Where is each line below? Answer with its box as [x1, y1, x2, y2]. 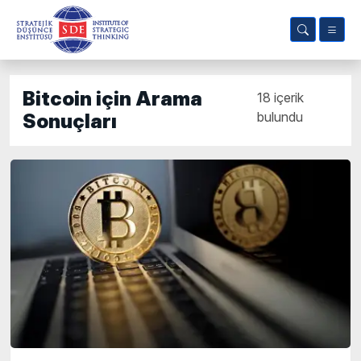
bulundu [257, 109, 304, 125]
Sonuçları [23, 110, 117, 133]
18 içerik [257, 89, 305, 106]
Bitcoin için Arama [23, 87, 202, 110]
